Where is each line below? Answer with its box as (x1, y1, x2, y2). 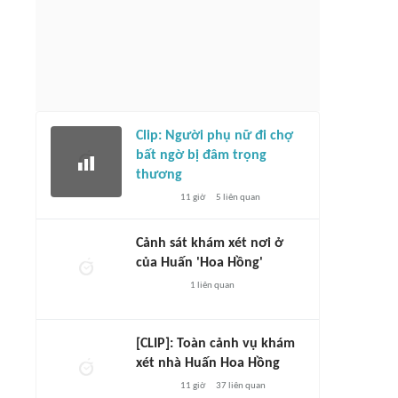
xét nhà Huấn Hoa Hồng (136, 356, 280, 370)
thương (136, 168, 182, 182)
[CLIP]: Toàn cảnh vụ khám (136, 337, 295, 351)
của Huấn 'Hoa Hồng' (136, 256, 263, 270)
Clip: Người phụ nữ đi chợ (136, 129, 293, 143)
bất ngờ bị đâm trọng (136, 148, 267, 163)
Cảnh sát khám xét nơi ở (136, 236, 283, 251)
